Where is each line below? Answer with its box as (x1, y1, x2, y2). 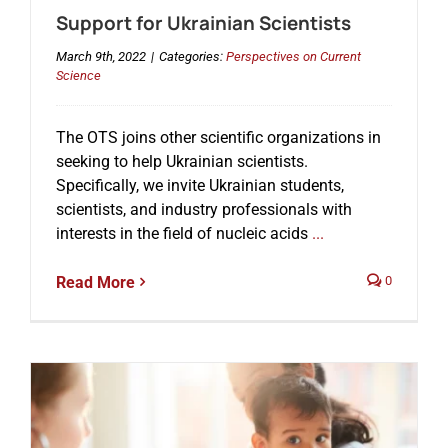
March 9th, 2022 (55, 48, 146, 64)
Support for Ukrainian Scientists (55, 9, 351, 36)
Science (55, 67, 101, 83)
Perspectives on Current (225, 48, 361, 64)
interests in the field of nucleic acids (55, 223, 308, 243)
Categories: (158, 48, 226, 64)
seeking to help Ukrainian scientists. (55, 151, 308, 171)
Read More (55, 272, 135, 292)
